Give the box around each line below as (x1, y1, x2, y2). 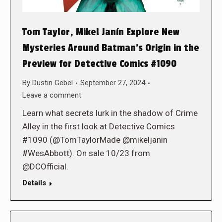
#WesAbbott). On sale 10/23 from (22, 148, 150, 159)
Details (22, 178, 46, 188)
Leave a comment (22, 91, 81, 100)
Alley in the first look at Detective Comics (22, 121, 175, 132)
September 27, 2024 (80, 78, 145, 88)
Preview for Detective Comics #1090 (22, 58, 176, 70)
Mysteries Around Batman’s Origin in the (22, 42, 199, 55)
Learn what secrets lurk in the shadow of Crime (22, 108, 198, 118)
